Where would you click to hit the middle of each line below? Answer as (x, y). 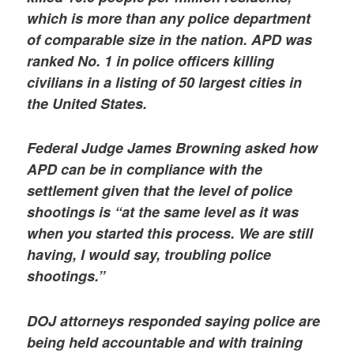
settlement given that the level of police (160, 191)
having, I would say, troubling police (149, 255)
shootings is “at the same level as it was (163, 212)
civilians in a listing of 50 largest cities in (165, 83)
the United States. (87, 104)
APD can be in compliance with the (145, 169)
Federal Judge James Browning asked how (173, 148)
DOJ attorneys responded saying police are (174, 320)
